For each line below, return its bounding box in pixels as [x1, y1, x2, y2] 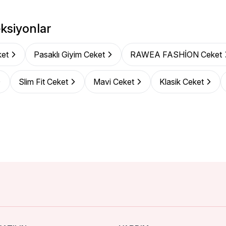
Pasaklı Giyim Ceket [34, 49, 105, 60]
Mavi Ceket [93, 77, 134, 87]
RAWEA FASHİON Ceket [130, 49, 222, 60]
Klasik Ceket [159, 77, 204, 87]
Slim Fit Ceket [19, 77, 68, 87]
